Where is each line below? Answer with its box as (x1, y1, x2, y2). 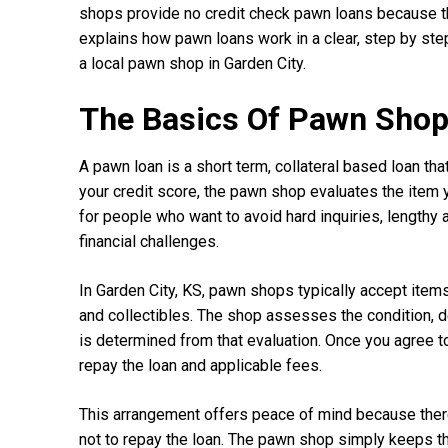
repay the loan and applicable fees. (79, 355, 322, 375)
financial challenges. (79, 231, 219, 251)
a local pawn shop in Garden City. (79, 53, 306, 73)
